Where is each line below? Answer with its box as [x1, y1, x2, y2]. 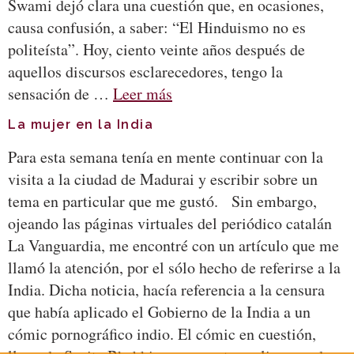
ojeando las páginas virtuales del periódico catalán [8, 213, 332, 235]
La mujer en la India [8, 117, 153, 133]
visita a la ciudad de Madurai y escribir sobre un [8, 168, 318, 190]
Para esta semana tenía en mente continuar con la [8, 146, 323, 168]
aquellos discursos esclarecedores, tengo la [8, 60, 283, 82]
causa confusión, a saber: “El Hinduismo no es [8, 16, 306, 38]
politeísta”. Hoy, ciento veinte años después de [8, 38, 305, 60]
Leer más [113, 82, 172, 104]
